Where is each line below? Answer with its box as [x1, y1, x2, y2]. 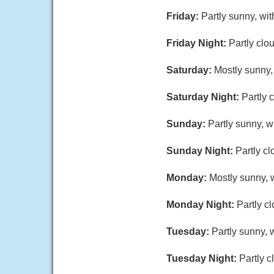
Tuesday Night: [166, 253, 239, 264]
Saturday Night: [166, 92, 242, 102]
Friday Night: [166, 38, 229, 48]
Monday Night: [166, 199, 237, 210]
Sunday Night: [166, 146, 235, 156]
